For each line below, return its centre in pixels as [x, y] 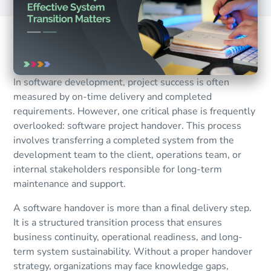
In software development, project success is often [122, 83]
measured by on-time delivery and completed [113, 97]
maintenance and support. [70, 184]
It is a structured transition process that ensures [118, 223]
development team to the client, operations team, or [128, 155]
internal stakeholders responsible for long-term [118, 170]
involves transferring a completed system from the [124, 141]
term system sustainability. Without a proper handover [133, 252]
